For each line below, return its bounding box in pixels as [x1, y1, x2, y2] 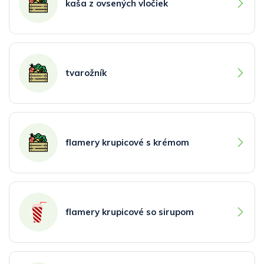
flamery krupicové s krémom [65, 136, 189, 148]
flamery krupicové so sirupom [65, 206, 194, 217]
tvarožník [65, 67, 107, 78]
